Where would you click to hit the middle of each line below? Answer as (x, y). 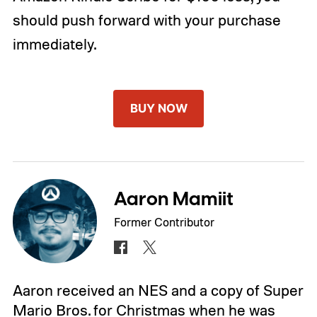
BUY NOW (158, 108)
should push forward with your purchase (146, 19)
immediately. (54, 44)
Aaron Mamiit (174, 199)
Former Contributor (165, 221)
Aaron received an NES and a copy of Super (158, 290)
